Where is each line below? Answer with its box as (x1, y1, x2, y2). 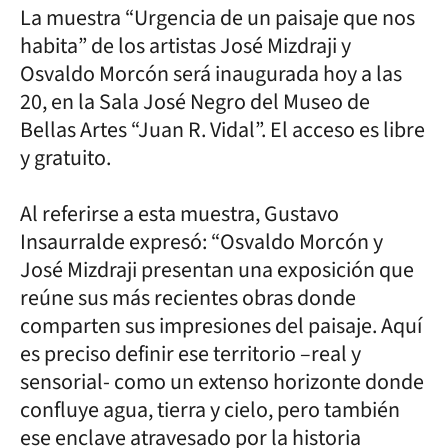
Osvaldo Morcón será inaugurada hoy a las (20, 57, 402, 90)
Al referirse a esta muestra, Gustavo (20, 197, 339, 230)
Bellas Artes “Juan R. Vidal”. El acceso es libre (20, 113, 425, 146)
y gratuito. (20, 141, 115, 174)
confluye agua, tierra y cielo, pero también (20, 393, 400, 426)
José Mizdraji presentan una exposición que (20, 253, 414, 286)
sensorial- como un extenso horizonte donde (20, 365, 424, 398)
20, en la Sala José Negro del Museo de (20, 85, 370, 118)
